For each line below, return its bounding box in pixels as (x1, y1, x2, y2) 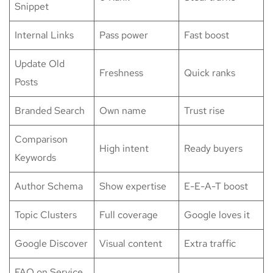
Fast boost (184, 29, 229, 42)
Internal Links (15, 29, 74, 42)
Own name (99, 104, 146, 118)
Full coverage (99, 208, 158, 222)
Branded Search (15, 104, 85, 118)
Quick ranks (184, 66, 235, 80)
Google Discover (15, 237, 88, 250)
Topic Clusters (15, 208, 77, 222)
